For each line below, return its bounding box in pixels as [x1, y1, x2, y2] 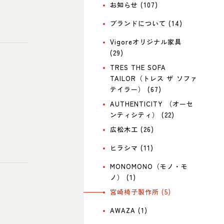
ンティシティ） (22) [110, 109, 175, 119]
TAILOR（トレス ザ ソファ [110, 73, 197, 83]
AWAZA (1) [110, 205, 148, 215]
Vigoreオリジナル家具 [110, 36, 182, 46]
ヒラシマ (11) [110, 142, 154, 152]
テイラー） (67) [110, 84, 162, 94]
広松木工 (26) [110, 124, 154, 134]
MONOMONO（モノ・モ [110, 161, 188, 171]
